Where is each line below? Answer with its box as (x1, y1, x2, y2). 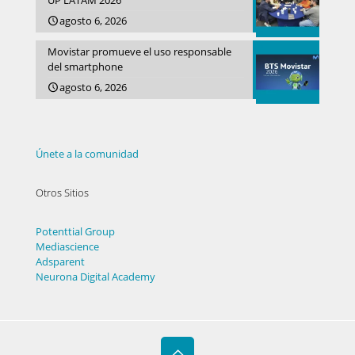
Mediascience (36, 239, 99, 254)
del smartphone (48, 59, 123, 74)
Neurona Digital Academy (36, 269, 155, 284)
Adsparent (36, 254, 85, 269)
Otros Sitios (36, 185, 89, 200)
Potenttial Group (36, 224, 115, 239)
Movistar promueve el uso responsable (48, 44, 231, 59)
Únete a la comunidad (36, 147, 139, 162)
